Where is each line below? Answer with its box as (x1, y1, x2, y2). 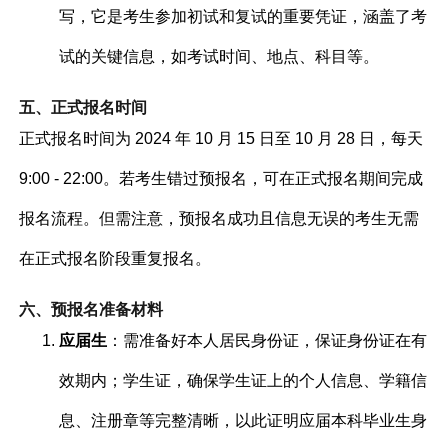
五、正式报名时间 (19, 98, 148, 116)
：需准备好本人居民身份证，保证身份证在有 (107, 331, 428, 349)
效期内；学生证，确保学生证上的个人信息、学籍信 (59, 371, 428, 389)
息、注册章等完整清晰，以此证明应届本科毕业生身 (59, 411, 428, 429)
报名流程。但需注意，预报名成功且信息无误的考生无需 (19, 209, 420, 227)
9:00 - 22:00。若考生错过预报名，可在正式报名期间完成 (19, 169, 424, 187)
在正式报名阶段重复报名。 (19, 249, 212, 267)
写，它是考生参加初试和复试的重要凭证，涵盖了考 (59, 7, 428, 25)
